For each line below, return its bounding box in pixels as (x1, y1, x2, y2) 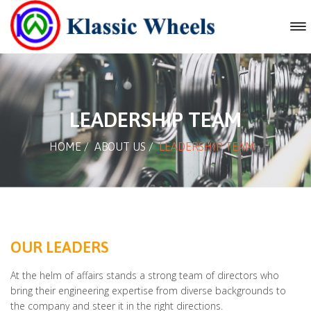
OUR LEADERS (10, 238, 108, 256)
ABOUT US (94, 140, 146, 153)
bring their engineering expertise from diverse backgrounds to (10, 283, 286, 297)
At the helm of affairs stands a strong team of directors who (10, 268, 279, 282)
